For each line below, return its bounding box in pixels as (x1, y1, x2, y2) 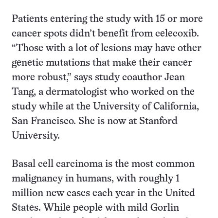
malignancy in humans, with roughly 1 (12, 174, 180, 183)
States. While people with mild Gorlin (12, 203, 179, 213)
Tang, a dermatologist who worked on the (12, 88, 195, 97)
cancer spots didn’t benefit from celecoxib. (12, 29, 199, 38)
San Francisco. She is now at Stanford (12, 117, 178, 126)
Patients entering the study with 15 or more (12, 15, 203, 24)
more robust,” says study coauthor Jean (12, 73, 185, 82)
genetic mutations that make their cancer (12, 58, 192, 68)
